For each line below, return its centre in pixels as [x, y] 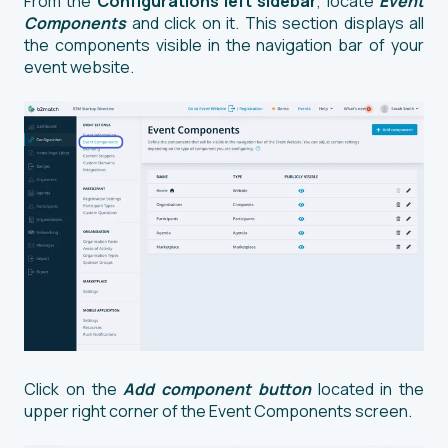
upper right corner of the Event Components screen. [218, 411]
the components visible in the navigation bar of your [224, 45]
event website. [80, 67]
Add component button [217, 389]
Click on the [74, 389]
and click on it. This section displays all [275, 23]
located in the [367, 389]
